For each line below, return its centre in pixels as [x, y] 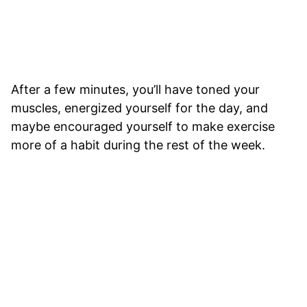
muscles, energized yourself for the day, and [139, 108]
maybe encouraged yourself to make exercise [143, 127]
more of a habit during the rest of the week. [138, 145]
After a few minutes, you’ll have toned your [135, 90]
